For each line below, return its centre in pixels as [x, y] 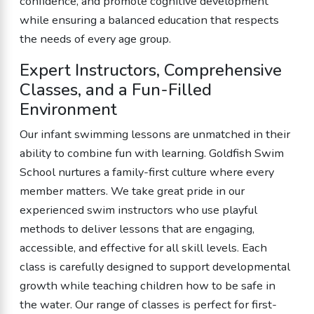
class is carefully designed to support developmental [155, 266]
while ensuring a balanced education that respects [149, 20]
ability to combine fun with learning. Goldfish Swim [151, 153]
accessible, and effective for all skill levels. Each [143, 247]
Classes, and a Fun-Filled [115, 89]
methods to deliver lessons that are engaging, [137, 228]
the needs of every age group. [95, 39]
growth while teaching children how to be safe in [147, 285]
